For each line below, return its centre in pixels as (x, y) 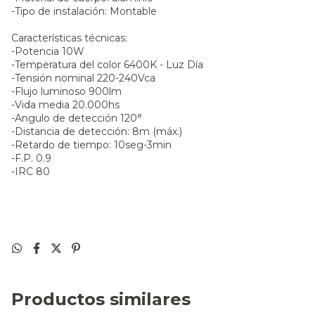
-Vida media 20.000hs (65, 105)
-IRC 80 (31, 172)
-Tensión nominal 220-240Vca (83, 78)
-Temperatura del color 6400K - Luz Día (107, 65)
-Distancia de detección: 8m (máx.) (97, 132)
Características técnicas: (69, 38)
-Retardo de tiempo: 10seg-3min (91, 145)
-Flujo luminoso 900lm (66, 92)
